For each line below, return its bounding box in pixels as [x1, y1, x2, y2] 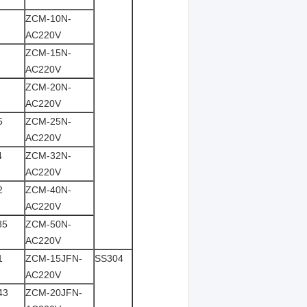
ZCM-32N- [25, 150, 71, 161]
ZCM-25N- [25, 116, 71, 127]
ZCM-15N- [25, 47, 71, 58]
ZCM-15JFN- [25, 253, 82, 264]
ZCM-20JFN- [25, 287, 82, 298]
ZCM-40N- [25, 184, 71, 195]
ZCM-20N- [25, 82, 71, 93]
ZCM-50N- [25, 219, 71, 230]
